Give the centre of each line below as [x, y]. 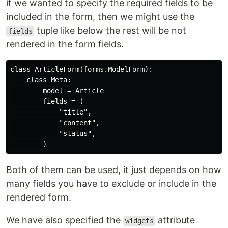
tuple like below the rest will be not [110, 31]
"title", [51, 112]
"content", [55, 123]
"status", [53, 134]
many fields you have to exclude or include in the [111, 184]
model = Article [57, 91]
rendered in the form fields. [65, 44]
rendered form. [39, 197]
